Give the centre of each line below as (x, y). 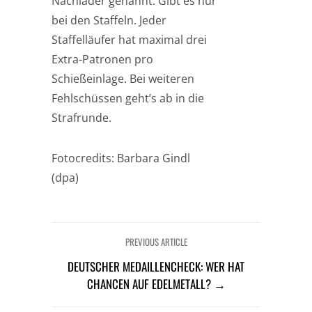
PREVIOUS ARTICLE (156, 242)
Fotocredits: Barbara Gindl (121, 158)
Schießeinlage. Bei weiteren (123, 79)
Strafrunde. (81, 118)
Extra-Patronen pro (102, 59)
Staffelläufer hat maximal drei (129, 40)
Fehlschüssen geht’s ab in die (128, 98)
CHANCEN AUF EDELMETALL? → (156, 284)
